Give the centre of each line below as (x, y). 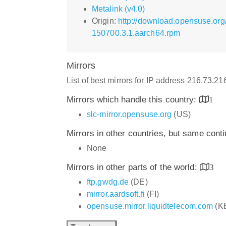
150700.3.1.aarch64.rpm (136, 33)
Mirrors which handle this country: (133, 99)
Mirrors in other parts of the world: (133, 167)
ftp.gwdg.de (108, 182)
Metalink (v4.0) (119, 9)
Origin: (105, 21)
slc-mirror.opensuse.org (129, 114)
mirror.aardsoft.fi (116, 194)
